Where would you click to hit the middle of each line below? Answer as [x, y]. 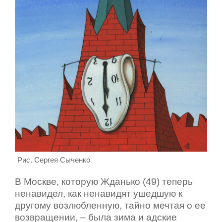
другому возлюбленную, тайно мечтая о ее [110, 205]
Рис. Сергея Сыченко [54, 160]
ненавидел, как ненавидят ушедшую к [99, 193]
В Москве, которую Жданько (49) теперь [104, 181]
